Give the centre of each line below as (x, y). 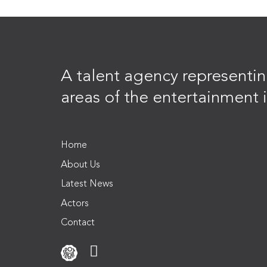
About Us (80, 165)
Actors (75, 204)
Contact (78, 223)
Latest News (87, 184)
